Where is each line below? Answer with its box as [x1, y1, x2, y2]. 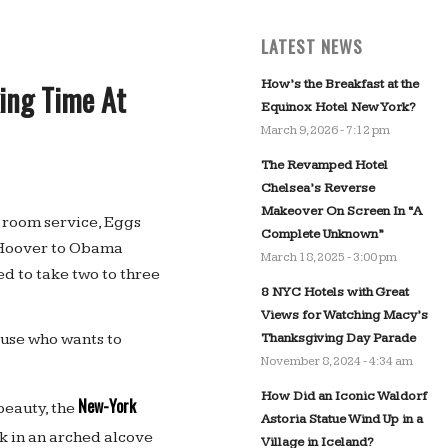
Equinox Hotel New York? [260, 99, 415, 115]
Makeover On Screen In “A [260, 203, 422, 219]
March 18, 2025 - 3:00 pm [260, 250, 397, 265]
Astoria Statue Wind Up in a [260, 411, 423, 427]
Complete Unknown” [260, 226, 383, 242]
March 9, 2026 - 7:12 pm [260, 123, 390, 138]
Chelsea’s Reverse [260, 180, 375, 196]
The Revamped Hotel [260, 157, 388, 173]
